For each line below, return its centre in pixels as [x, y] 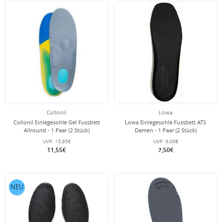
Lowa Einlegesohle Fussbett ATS [166, 122]
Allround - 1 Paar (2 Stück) [56, 130]
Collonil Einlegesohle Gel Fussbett [56, 122]
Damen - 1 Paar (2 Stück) [166, 130]
